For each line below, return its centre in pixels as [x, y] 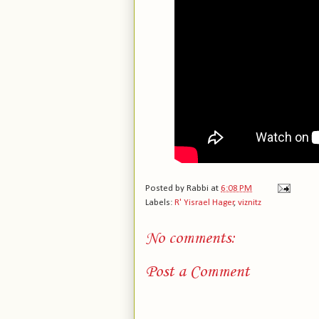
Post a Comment [197, 272]
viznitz [250, 202]
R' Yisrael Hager [204, 202]
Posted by [166, 188]
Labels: [160, 202]
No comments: [190, 238]
